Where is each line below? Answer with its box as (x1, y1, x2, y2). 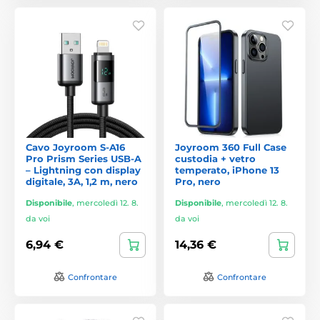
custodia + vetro (175, 152, 256, 164)
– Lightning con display (26, 164, 141, 176)
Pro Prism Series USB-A (26, 152, 141, 164)
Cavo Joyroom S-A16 (26, 141, 125, 153)
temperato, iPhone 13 (175, 164, 279, 176)
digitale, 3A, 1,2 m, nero (26, 175, 138, 187)
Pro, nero (175, 175, 221, 187)
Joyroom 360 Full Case (175, 141, 286, 153)
